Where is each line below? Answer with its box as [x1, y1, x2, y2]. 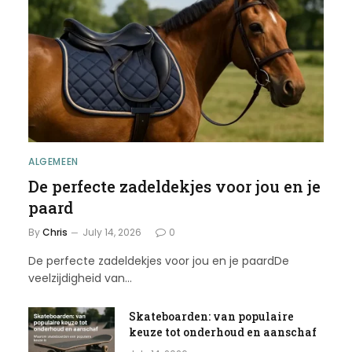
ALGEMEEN [27, 155, 79, 169]
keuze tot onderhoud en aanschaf [128, 324, 317, 340]
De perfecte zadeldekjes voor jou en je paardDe [27, 253, 289, 269]
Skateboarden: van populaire [128, 309, 294, 324]
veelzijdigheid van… [27, 270, 132, 287]
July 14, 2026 [82, 225, 141, 240]
